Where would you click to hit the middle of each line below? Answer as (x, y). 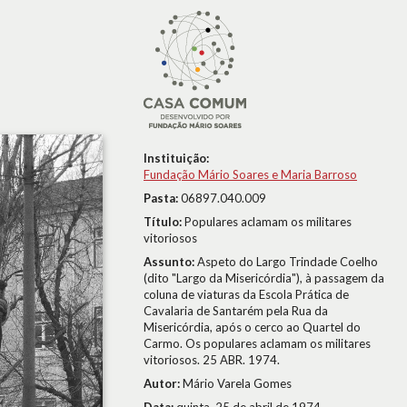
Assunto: (170, 262)
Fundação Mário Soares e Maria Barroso (250, 174)
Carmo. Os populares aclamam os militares (257, 343)
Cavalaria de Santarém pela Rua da (236, 311)
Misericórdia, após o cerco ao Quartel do (252, 327)
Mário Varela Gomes (237, 383)
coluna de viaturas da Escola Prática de (246, 294)
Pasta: (162, 198)
